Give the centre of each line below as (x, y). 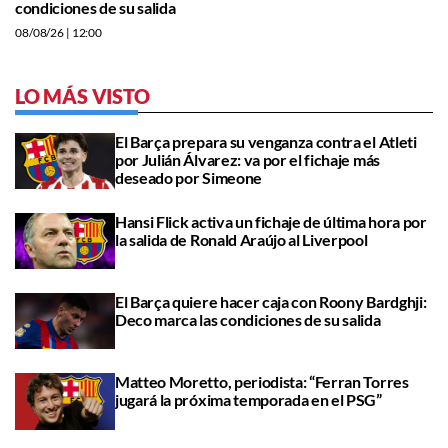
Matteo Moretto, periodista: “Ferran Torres (262, 382)
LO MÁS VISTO (82, 95)
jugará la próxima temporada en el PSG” (248, 400)
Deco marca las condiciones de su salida (248, 320)
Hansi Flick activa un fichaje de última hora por (271, 221)
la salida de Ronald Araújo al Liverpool (241, 239)
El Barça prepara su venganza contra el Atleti (266, 141)
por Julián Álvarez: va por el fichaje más (247, 159)
